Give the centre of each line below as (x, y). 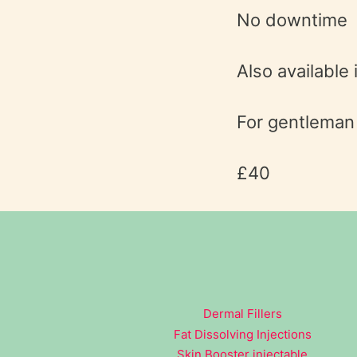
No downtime (292, 20)
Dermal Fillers (242, 314)
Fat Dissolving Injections (242, 334)
